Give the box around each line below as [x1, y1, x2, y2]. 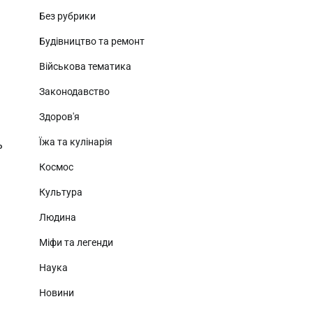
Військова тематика [39, 61, 131, 72]
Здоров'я [39, 111, 80, 122]
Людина [39, 212, 76, 223]
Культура [39, 187, 82, 198]
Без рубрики [39, 10, 96, 22]
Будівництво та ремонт [39, 36, 145, 47]
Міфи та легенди [39, 237, 113, 248]
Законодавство [39, 86, 110, 97]
